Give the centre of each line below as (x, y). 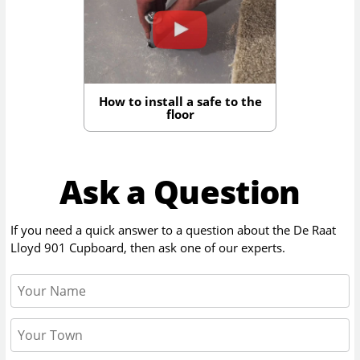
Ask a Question (180, 192)
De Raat (315, 229)
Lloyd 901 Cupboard (67, 247)
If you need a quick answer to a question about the (152, 229)
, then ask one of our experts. (205, 247)
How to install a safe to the (180, 101)
